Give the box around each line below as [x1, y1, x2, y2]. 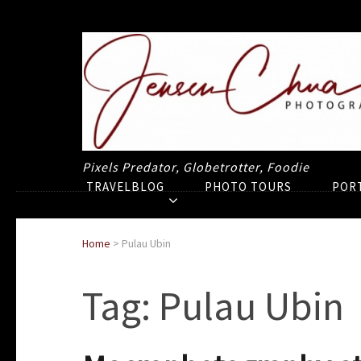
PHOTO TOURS [205, 179, 292, 195]
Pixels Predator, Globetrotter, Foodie [82, 159, 309, 176]
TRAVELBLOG [86, 179, 164, 195]
